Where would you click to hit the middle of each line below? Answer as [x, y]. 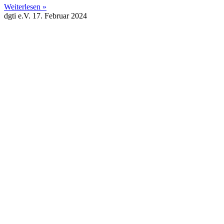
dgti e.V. [18, 16]
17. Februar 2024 [60, 16]
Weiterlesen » [25, 7]
